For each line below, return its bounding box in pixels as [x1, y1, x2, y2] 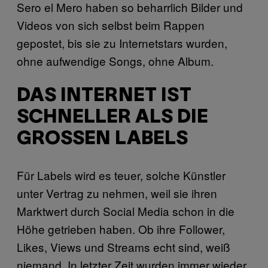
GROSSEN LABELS [17, 130, 176, 148]
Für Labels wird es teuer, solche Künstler [17, 166, 226, 183]
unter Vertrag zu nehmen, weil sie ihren [17, 184, 217, 201]
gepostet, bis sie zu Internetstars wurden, [17, 34, 227, 51]
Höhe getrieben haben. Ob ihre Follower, [17, 220, 225, 237]
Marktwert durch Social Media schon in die [17, 202, 234, 219]
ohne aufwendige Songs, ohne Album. [17, 52, 214, 69]
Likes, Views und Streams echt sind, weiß [17, 238, 230, 255]
